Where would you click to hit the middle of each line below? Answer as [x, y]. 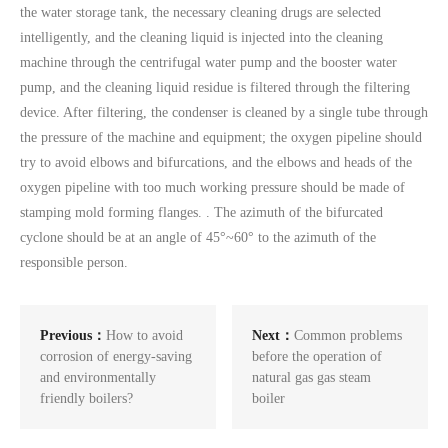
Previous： [73, 335]
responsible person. [74, 262]
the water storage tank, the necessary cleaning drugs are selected [200, 12]
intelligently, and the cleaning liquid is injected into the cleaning [201, 37]
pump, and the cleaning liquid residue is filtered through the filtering [215, 87]
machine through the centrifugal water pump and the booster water [208, 62]
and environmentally [98, 377]
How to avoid [144, 335]
